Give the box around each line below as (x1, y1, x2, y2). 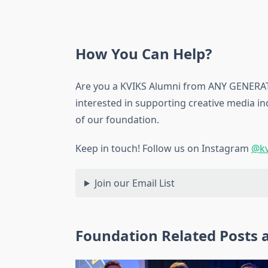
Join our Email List (94, 176, 175, 190)
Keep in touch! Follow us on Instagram (75, 142, 251, 155)
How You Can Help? (75, 44, 212, 63)
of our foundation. (75, 113, 159, 126)
